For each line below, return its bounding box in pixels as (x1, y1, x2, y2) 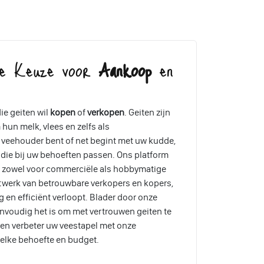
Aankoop (99, 52, 152, 86)
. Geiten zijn (124, 106, 171, 118)
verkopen (87, 106, 125, 118)
